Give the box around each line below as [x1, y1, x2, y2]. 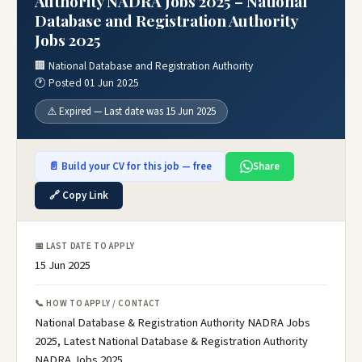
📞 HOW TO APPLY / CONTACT [35, 297, 161, 309]
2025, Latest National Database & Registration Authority [35, 333, 308, 350]
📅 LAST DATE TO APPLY [35, 240, 135, 252]
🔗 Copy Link [49, 188, 108, 203]
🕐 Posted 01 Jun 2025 [35, 75, 139, 90]
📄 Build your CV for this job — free [48, 159, 212, 174]
